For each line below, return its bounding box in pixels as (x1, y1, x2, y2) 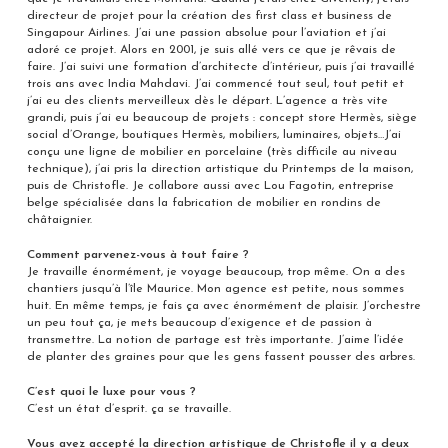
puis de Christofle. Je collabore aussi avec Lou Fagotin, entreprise (26, 180, 394, 193)
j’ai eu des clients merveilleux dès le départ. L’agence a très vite (26, 95, 388, 108)
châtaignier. (26, 214, 92, 227)
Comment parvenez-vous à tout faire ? (26, 249, 249, 262)
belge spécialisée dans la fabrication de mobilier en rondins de (26, 197, 381, 210)
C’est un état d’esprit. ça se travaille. (26, 403, 231, 416)
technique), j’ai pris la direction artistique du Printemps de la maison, (26, 163, 413, 176)
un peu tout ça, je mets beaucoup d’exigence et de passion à (26, 317, 372, 330)
